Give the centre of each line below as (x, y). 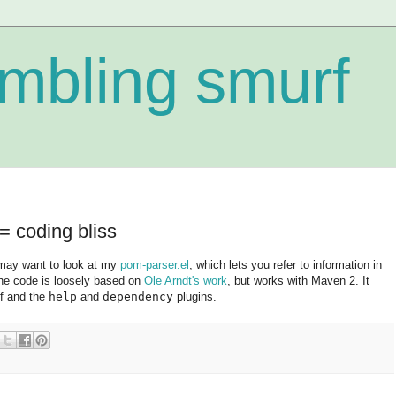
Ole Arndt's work (186, 280)
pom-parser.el (155, 264)
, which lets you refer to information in (286, 264)
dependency (138, 296)
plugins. (195, 296)
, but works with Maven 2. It (298, 280)
